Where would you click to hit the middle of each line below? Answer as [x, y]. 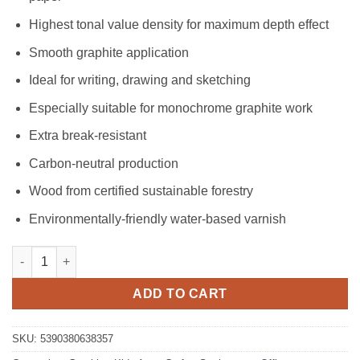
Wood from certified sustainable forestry [141, 191]
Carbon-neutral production [103, 163]
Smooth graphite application [108, 52]
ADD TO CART [180, 293]
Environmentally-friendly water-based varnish [157, 219]
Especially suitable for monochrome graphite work [170, 108]
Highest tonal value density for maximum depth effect [178, 24]
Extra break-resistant [87, 136]
